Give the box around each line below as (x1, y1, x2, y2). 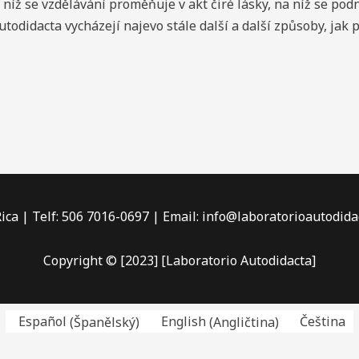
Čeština (300, 313, 346, 331)
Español (18, 313, 67, 331)
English (160, 313, 206, 331)
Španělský (74, 313, 136, 331)
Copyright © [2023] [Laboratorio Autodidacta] (43, 251, 316, 269)
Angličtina (212, 313, 275, 331)
